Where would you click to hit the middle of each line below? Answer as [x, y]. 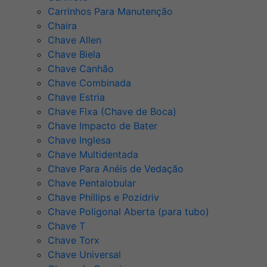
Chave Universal [84, 255]
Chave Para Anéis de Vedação [116, 169]
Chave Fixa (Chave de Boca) [112, 112]
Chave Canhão [81, 69]
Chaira [62, 26]
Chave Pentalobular [92, 183]
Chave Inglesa [79, 140]
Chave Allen [74, 40]
